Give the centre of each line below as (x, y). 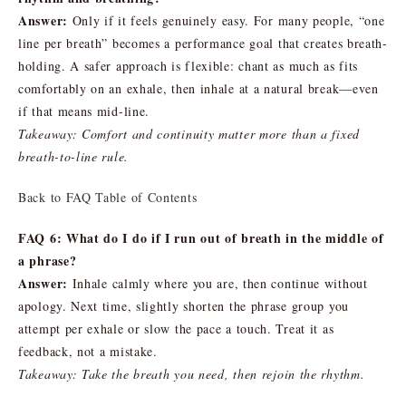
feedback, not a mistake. (88, 351)
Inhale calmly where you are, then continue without (217, 283)
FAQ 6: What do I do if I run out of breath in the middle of (201, 237)
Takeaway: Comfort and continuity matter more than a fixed (189, 133)
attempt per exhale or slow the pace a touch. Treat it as (176, 328)
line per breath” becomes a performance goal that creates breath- (203, 43)
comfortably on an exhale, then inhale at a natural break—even (198, 88)
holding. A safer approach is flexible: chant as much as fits (188, 65)
